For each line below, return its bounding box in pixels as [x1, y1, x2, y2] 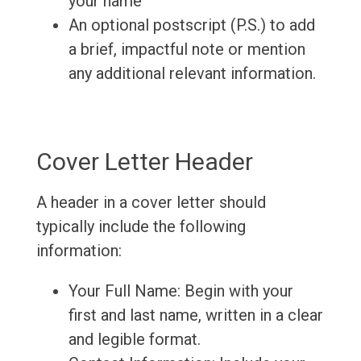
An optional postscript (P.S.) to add [68, 15, 315, 35]
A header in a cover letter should [35, 193, 266, 213]
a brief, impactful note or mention [68, 39, 305, 60]
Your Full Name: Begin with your [68, 281, 293, 301]
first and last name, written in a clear [68, 305, 323, 326]
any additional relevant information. [68, 64, 316, 84]
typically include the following [35, 217, 246, 237]
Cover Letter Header [35, 147, 253, 176]
